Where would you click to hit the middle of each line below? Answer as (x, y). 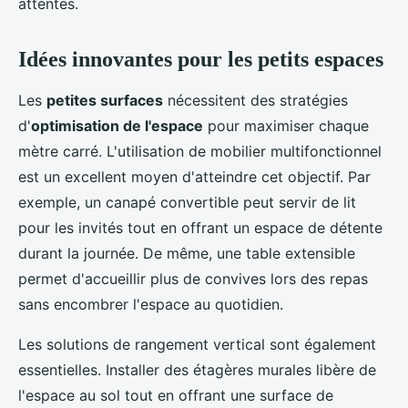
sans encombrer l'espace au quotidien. (151, 305)
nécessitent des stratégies (255, 101)
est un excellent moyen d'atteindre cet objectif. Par (194, 177)
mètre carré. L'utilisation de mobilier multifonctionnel (200, 152)
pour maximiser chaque (286, 126)
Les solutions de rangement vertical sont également (197, 345)
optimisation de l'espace (117, 126)
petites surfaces (105, 101)
